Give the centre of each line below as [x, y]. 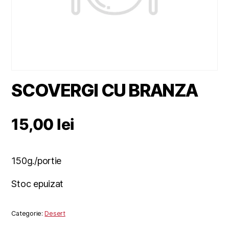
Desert [55, 213]
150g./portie [37, 161]
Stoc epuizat [38, 184]
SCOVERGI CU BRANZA [105, 90]
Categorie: [28, 213]
